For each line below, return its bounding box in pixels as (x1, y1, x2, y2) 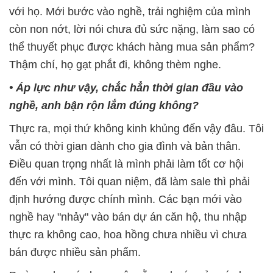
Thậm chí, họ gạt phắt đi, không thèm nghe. (9, 58, 221, 71)
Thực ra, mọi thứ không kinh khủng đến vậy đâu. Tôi (9, 122, 264, 135)
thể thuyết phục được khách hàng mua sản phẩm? (9, 40, 255, 53)
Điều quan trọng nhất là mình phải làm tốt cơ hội (9, 157, 244, 170)
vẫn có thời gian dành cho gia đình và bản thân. (9, 140, 241, 152)
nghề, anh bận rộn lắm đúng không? (9, 99, 199, 112)
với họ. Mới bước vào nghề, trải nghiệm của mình (9, 5, 250, 18)
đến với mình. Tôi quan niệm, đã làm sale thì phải (9, 175, 250, 188)
